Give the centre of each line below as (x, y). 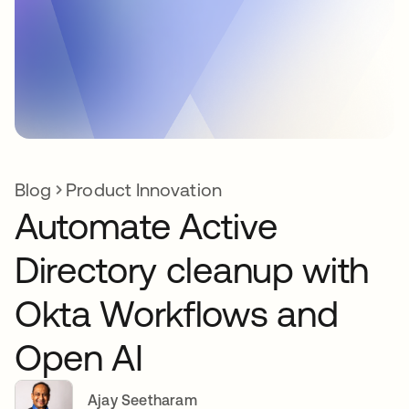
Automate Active (146, 226)
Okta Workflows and (177, 314)
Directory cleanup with (192, 270)
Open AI (79, 357)
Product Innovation (144, 189)
